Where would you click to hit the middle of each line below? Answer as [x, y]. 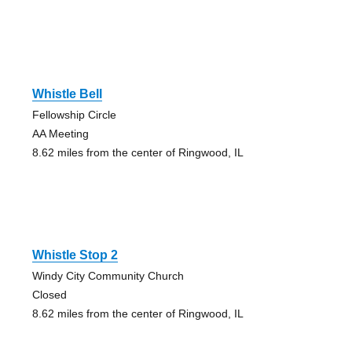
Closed [49, 294]
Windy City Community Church [108, 275]
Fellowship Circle [74, 114]
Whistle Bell [67, 93]
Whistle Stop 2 [75, 255]
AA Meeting [60, 133]
